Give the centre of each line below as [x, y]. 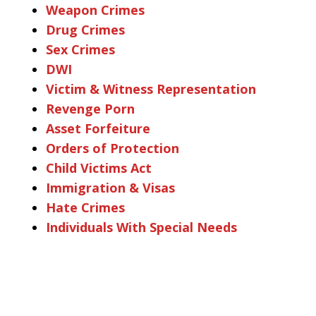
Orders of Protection [113, 148]
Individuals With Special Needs [141, 227]
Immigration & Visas [110, 187]
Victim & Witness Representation [151, 89]
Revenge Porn [90, 108]
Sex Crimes [80, 49]
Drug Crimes [85, 29]
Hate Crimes [85, 207]
